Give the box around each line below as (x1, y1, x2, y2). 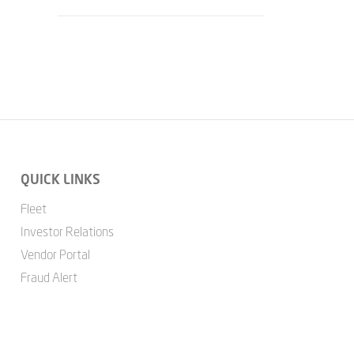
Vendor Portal (20, 247, 90, 262)
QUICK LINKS (20, 171, 100, 187)
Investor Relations (20, 224, 114, 239)
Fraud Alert (20, 269, 77, 285)
